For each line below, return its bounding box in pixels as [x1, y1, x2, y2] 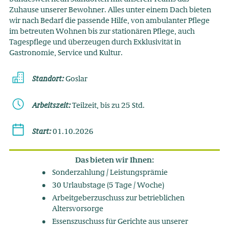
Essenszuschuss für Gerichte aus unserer [52, 217, 188, 227]
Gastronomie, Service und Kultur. [9, 48, 123, 58]
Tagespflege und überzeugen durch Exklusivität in [9, 37, 181, 47]
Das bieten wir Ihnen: [75, 155, 154, 165]
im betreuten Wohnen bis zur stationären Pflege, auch [9, 27, 195, 36]
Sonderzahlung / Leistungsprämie [52, 168, 168, 178]
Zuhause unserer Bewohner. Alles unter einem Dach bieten [9, 5, 211, 15]
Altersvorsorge [52, 204, 103, 214]
